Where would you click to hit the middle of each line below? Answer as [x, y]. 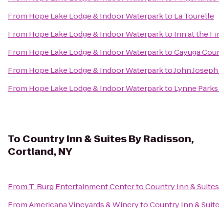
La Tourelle [194, 16]
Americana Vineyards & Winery [84, 205]
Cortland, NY [40, 152]
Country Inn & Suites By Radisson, [108, 139]
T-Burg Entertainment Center [82, 186]
